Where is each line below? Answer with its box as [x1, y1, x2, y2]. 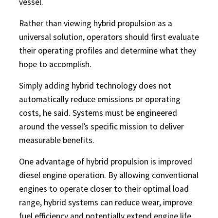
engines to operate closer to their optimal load [19, 183, 189, 194]
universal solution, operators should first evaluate [19, 31, 199, 42]
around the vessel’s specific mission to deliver [19, 121, 184, 132]
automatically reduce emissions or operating [19, 93, 181, 105]
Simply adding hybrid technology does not [19, 80, 171, 91]
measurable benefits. [19, 134, 94, 145]
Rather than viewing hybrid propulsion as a [19, 18, 172, 29]
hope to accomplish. [19, 58, 91, 70]
